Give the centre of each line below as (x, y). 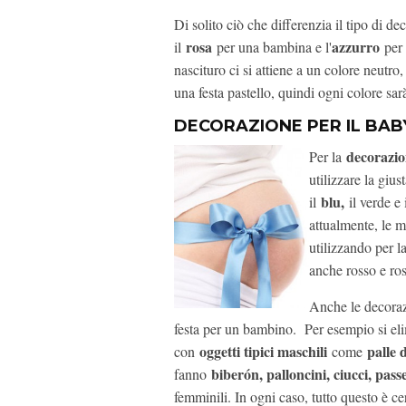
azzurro (358, 47)
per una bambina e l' (274, 47)
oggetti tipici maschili (263, 352)
